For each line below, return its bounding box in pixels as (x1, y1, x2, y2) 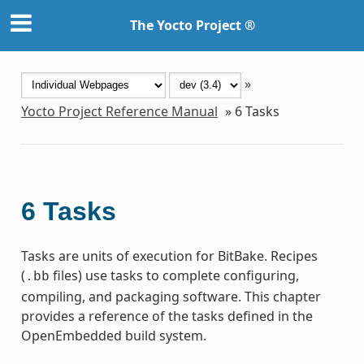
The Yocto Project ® (130, 16, 255, 35)
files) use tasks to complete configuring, (49, 266, 299, 284)
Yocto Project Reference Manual (20, 102, 218, 120)
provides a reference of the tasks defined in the (20, 306, 313, 325)
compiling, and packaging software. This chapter (20, 287, 321, 305)
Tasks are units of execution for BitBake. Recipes (20, 246, 318, 265)
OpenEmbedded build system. (20, 326, 206, 344)
